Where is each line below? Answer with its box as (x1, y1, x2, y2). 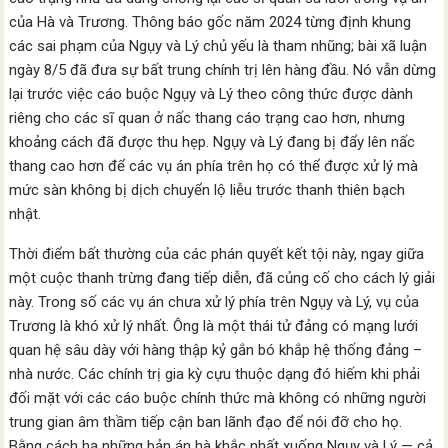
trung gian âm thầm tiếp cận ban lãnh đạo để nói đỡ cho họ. (9, 413, 403, 432)
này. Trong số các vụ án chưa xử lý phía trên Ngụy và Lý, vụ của (9, 293, 420, 312)
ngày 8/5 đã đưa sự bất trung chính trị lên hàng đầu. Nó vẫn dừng (9, 61, 437, 80)
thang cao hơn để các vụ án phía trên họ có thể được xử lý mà (9, 157, 419, 176)
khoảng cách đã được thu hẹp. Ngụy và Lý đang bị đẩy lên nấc (9, 133, 416, 152)
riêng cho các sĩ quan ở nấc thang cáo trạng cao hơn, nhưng (9, 109, 406, 128)
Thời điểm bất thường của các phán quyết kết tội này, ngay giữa (9, 245, 425, 264)
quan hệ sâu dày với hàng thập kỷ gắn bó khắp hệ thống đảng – (9, 341, 423, 360)
